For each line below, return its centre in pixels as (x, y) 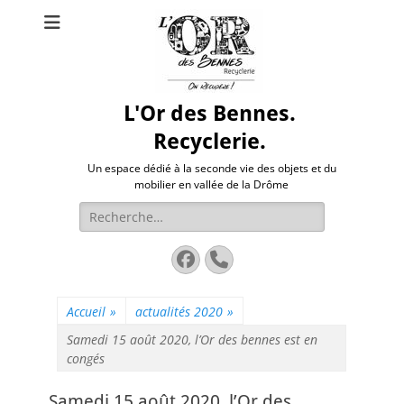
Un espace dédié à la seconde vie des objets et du (211, 168)
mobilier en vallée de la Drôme (211, 184)
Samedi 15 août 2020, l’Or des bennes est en (192, 340)
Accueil (86, 312)
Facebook (227, 258)
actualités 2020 (179, 312)
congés (86, 358)
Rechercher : (117, 211)
